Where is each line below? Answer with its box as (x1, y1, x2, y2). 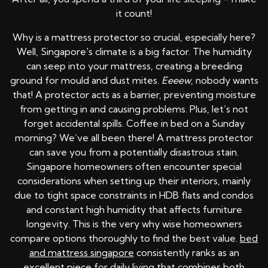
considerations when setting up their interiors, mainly (17, 175, 251, 187)
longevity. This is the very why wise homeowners (26, 218, 242, 230)
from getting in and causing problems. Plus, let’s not (20, 103, 248, 115)
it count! (116, 7, 152, 20)
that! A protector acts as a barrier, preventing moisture (12, 89, 256, 101)
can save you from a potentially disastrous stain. (29, 146, 239, 159)
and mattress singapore (29, 246, 134, 259)
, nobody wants (190, 74, 258, 87)
